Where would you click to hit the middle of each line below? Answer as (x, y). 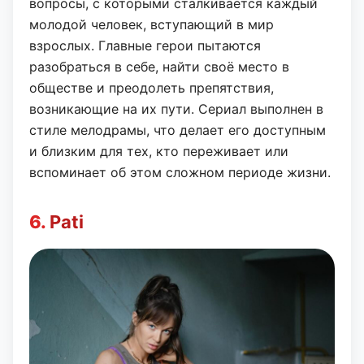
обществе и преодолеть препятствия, (152, 88)
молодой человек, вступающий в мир (152, 25)
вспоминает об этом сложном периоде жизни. (180, 173)
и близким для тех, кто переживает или (159, 152)
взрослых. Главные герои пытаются (145, 46)
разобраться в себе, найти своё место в (159, 67)
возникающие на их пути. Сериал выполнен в (176, 109)
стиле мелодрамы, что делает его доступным (178, 130)
